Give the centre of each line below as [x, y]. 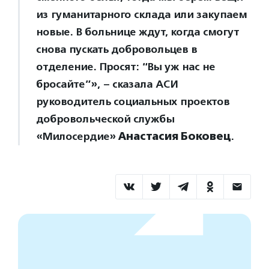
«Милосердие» [77, 136]
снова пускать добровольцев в [116, 49]
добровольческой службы [105, 119]
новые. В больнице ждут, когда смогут [138, 32]
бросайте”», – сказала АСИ [107, 84]
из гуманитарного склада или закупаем [141, 14]
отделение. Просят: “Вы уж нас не [125, 67]
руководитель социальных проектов [133, 101]
